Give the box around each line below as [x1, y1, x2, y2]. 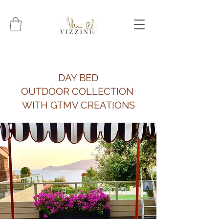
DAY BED [58, 72, 98, 84]
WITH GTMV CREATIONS [22, 99, 135, 111]
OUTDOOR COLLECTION [21, 86, 136, 97]
